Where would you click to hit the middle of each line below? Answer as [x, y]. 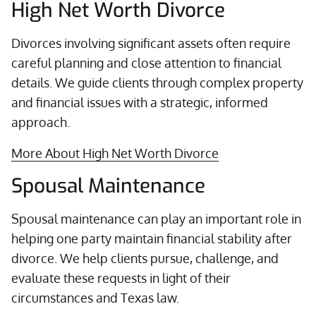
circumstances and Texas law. [95, 298]
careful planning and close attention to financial [146, 63]
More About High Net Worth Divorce [115, 153]
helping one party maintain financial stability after [152, 238]
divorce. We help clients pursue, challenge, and [145, 258]
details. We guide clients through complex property [157, 83]
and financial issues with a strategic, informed [140, 102]
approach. [41, 122]
